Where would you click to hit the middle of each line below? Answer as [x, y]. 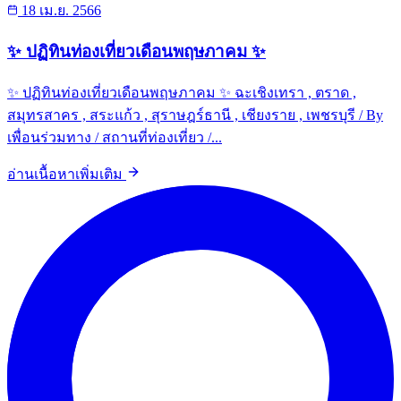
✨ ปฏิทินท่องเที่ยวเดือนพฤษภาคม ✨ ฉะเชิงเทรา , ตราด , [182, 92]
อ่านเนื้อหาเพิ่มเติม [67, 174]
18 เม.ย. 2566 [61, 11]
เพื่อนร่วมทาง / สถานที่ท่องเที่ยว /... [115, 137]
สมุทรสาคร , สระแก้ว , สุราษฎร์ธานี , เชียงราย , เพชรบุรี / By [195, 115]
